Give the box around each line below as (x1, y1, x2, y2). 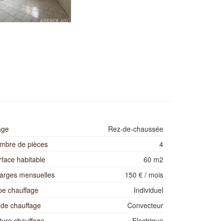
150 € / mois (125, 170, 163, 180)
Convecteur (127, 200, 163, 210)
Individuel (134, 185, 163, 195)
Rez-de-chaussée (108, 124, 163, 134)
